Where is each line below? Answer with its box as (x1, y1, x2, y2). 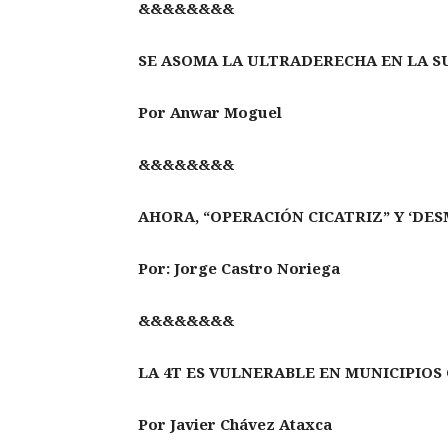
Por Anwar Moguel (138, 102, 282, 123)
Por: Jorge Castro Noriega (138, 258, 340, 279)
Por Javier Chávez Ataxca (138, 414, 332, 435)
